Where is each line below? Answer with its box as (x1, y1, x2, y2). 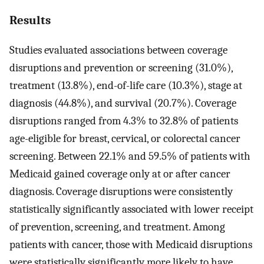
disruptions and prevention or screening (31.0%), (9, 61, 233, 74)
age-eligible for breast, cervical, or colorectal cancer (9, 131, 240, 145)
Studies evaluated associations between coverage (9, 43, 227, 57)
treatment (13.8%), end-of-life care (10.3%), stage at (9, 78, 242, 92)
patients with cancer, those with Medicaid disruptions (9, 237, 252, 251)
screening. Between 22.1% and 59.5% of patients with (9, 149, 250, 163)
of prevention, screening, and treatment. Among (9, 220, 225, 233)
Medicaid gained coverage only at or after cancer (9, 167, 230, 180)
